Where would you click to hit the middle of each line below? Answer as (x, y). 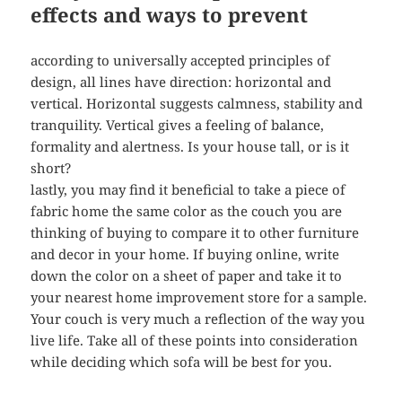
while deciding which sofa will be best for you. (182, 362)
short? (51, 168)
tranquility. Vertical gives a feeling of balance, (178, 125)
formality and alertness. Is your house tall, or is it (190, 147)
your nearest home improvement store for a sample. (199, 297)
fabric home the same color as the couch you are (187, 211)
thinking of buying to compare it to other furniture (195, 233)
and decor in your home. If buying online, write (185, 254)
